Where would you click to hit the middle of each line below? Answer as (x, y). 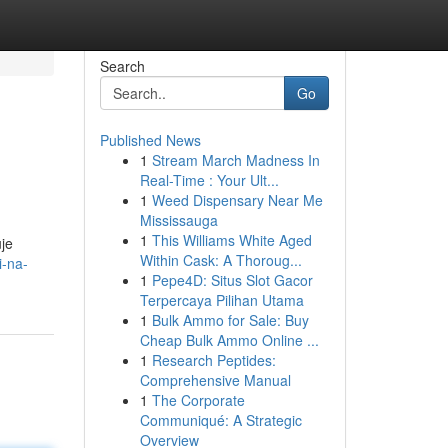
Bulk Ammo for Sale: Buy (230, 320)
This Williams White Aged (231, 240)
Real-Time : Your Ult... (209, 180)
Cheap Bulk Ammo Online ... (229, 340)
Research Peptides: (213, 360)
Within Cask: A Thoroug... (220, 260)
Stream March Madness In (235, 160)
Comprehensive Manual (215, 380)
